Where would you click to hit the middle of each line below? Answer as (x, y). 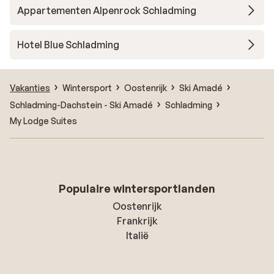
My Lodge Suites (43, 120)
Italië (137, 235)
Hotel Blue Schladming (68, 45)
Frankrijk (137, 221)
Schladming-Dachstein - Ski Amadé (81, 105)
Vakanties (30, 87)
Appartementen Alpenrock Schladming (107, 10)
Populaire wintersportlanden (137, 188)
